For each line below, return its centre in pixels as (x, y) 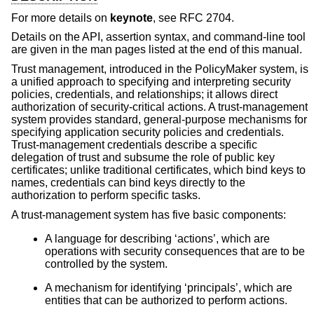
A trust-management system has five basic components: (149, 214)
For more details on (61, 18)
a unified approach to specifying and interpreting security (151, 81)
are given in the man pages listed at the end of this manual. (157, 50)
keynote (131, 18)
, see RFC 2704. (193, 18)
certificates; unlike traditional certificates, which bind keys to (158, 170)
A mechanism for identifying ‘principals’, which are (169, 287)
